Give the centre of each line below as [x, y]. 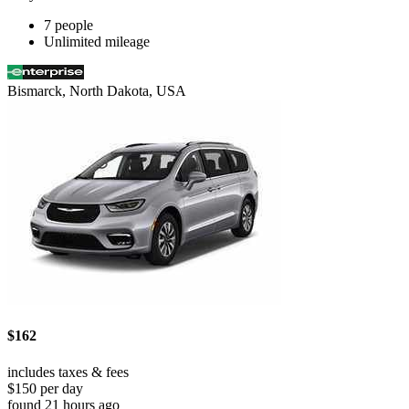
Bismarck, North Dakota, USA [97, 91]
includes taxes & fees [68, 372]
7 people [68, 26]
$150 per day [45, 388]
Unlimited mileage [97, 42]
